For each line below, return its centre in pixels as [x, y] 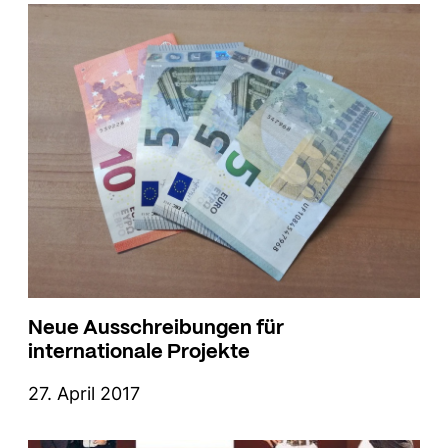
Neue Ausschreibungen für [156, 325]
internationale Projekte [139, 349]
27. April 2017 [84, 393]
